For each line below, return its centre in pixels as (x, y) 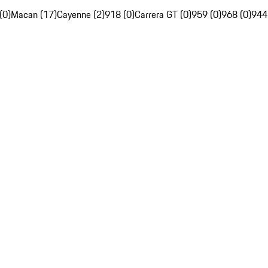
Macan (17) (34, 15)
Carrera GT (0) (163, 15)
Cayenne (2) (81, 15)
